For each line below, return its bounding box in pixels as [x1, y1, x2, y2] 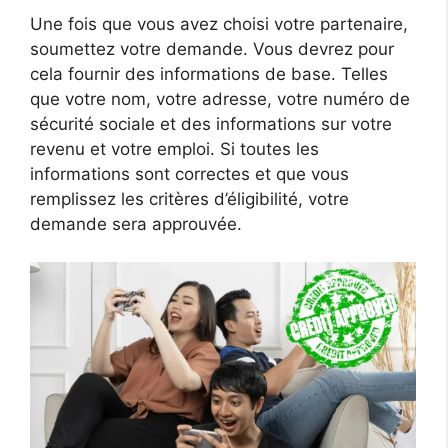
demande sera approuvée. [30, 213, 242, 234]
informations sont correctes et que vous [30, 163, 349, 184]
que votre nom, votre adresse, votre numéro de [30, 88, 410, 109]
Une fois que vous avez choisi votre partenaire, [30, 13, 408, 34]
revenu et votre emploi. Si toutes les [30, 138, 319, 159]
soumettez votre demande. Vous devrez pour [30, 38, 394, 59]
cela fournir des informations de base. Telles [30, 63, 388, 84]
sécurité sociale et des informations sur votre [30, 113, 392, 134]
